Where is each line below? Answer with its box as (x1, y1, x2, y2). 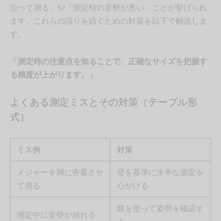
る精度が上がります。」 (10, 69, 97, 80)
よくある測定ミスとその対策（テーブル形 (10, 95, 197, 110)
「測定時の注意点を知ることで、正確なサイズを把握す (10, 56, 207, 67)
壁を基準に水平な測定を (116, 166, 204, 178)
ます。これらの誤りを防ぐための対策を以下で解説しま (10, 15, 207, 27)
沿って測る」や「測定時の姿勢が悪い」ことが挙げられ (10, 2, 207, 13)
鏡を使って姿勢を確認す (116, 202, 204, 214)
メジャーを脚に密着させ (16, 166, 104, 178)
